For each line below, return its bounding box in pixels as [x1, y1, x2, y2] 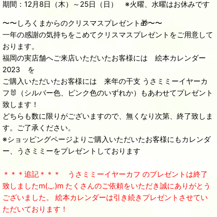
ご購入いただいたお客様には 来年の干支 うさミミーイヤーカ [2, 76, 208, 86]
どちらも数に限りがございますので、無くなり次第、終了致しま [2, 111, 213, 121]
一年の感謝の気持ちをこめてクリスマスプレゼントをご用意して [2, 30, 213, 39]
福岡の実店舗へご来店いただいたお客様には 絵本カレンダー [2, 53, 206, 62]
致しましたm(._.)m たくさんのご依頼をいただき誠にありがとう [2, 181, 211, 190]
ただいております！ [2, 204, 68, 214]
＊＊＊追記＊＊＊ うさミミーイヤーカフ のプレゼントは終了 [2, 169, 208, 179]
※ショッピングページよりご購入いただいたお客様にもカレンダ [2, 134, 211, 144]
